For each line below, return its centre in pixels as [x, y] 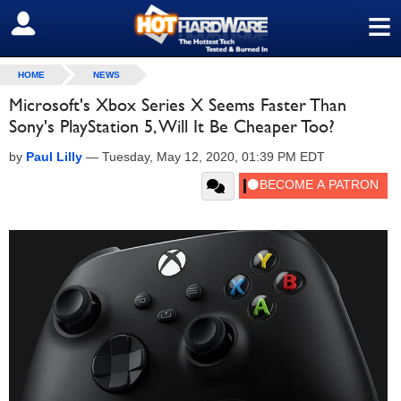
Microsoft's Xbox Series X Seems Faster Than [178, 105]
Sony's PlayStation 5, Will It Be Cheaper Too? [172, 126]
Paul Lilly [54, 157]
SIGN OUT [52, 24]
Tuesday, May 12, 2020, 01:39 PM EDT [213, 157]
